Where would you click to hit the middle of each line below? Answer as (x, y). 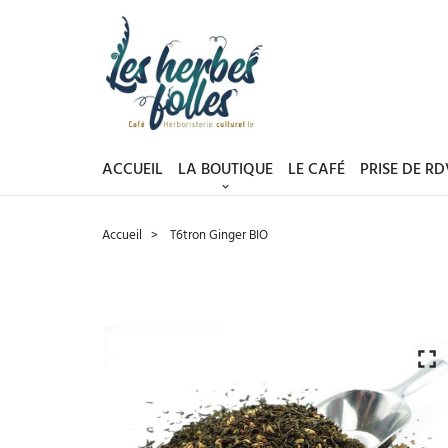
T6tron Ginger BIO (218, 235)
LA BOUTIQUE (225, 170)
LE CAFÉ (316, 170)
